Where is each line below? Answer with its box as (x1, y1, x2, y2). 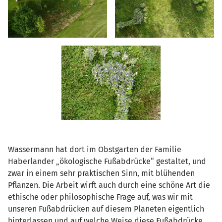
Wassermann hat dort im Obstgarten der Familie (8, 144, 181, 154)
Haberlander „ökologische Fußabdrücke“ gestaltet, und (8, 156, 206, 166)
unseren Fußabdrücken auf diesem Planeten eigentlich (8, 204, 204, 214)
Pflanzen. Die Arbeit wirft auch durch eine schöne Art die (8, 180, 210, 190)
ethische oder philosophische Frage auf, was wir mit (8, 192, 193, 202)
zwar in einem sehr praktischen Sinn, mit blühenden (8, 168, 195, 178)
